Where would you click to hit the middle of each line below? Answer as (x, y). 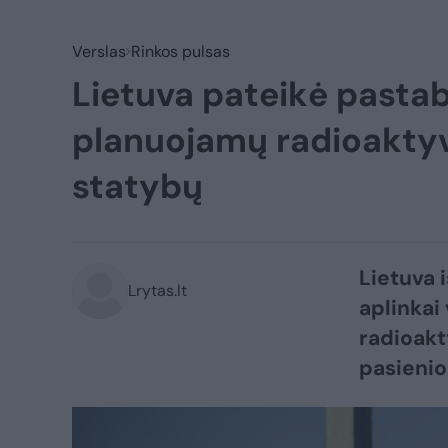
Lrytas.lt (157, 290)
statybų (137, 186)
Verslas (99, 51)
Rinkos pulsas (180, 51)
